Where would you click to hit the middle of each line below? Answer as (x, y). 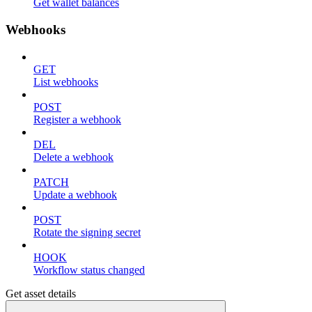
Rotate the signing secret (87, 232)
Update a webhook (75, 194)
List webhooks (66, 81)
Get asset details (41, 293)
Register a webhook (77, 119)
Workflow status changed (89, 270)
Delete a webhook (73, 157)
